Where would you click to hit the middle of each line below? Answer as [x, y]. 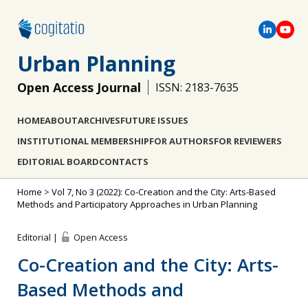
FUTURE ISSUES [154, 120]
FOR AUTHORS [181, 141]
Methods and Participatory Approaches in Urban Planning [137, 204]
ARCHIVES [99, 120]
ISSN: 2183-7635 [197, 87]
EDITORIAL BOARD [58, 162]
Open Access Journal [79, 87]
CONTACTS [124, 162]
